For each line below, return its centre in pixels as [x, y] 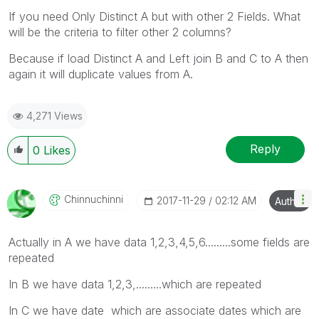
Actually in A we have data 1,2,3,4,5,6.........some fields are [159, 242]
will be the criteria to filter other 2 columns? [120, 32]
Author [290, 201]
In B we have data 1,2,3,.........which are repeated [135, 284]
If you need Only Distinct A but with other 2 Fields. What [155, 16]
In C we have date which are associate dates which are [155, 310]
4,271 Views [54, 115]
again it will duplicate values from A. [101, 74]
